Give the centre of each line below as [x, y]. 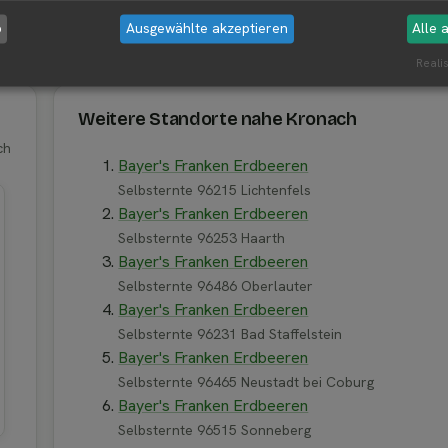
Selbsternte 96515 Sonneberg [215, 430]
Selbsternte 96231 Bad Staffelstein [230, 334]
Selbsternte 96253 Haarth [202, 238]
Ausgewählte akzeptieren [207, 28]
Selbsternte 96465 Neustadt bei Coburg [246, 382]
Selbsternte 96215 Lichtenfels [215, 190]
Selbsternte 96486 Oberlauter [216, 286]
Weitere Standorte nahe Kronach [217, 119]
